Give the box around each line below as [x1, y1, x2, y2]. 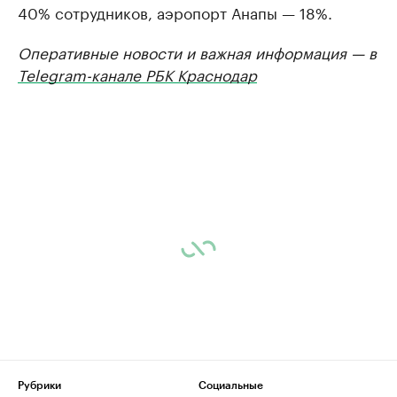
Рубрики [18, 380, 61, 391]
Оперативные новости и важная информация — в [18, 40, 377, 63]
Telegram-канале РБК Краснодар [18, 62, 257, 85]
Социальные [198, 380, 263, 391]
